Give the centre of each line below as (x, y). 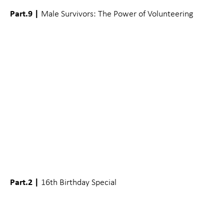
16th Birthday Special (78, 182)
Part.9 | (24, 13)
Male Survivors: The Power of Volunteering (116, 13)
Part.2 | (24, 182)
